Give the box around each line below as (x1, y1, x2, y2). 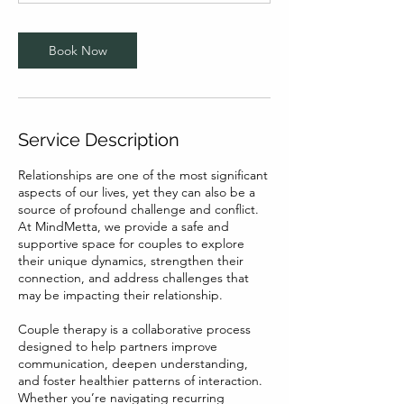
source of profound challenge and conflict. (18, 201, 259, 217)
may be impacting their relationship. (18, 287, 223, 303)
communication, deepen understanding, (18, 355, 248, 372)
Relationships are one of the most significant (18, 167, 268, 183)
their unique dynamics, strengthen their (18, 252, 243, 269)
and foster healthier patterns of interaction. (18, 372, 262, 389)
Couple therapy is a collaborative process (18, 321, 251, 337)
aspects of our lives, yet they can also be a (18, 184, 255, 200)
